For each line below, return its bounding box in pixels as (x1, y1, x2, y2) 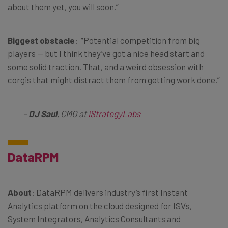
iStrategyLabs (88, 108, 140, 119)
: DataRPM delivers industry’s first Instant (32, 187, 188, 197)
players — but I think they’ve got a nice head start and (8, 48, 205, 59)
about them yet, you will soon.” (8, 1, 119, 12)
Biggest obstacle (8, 35, 75, 45)
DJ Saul (28, 108, 57, 119)
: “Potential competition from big (75, 35, 200, 45)
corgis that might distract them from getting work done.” (8, 74, 220, 85)
